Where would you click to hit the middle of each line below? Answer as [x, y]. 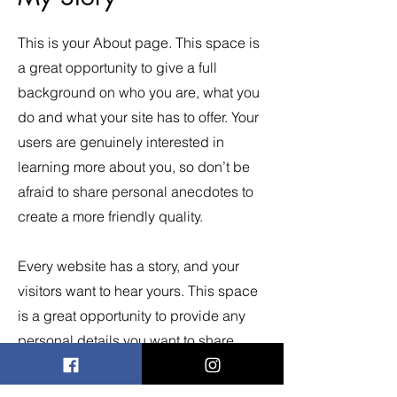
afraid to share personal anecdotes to [136, 191]
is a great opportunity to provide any [132, 315]
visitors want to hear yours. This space [138, 291]
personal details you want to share [126, 340]
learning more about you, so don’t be [134, 167]
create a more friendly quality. [110, 216]
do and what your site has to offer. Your [138, 117]
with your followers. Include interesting [139, 365]
